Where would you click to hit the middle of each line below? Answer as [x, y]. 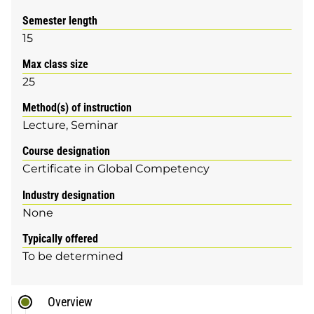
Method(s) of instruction [77, 108]
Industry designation [69, 195]
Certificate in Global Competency [116, 169]
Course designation [66, 151]
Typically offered [60, 238]
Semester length [60, 20]
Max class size [55, 64]
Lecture [44, 125]
